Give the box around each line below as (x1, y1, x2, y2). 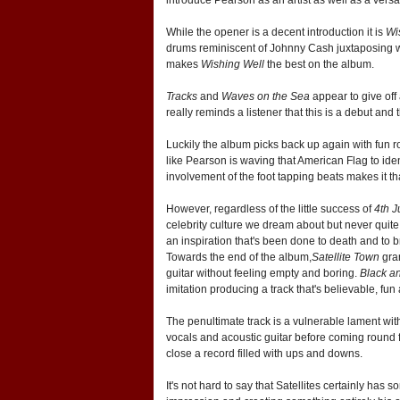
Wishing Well (201, 57, 264, 71)
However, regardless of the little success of (166, 202, 374, 215)
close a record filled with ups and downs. (166, 346, 362, 360)
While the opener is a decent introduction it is (166, 25, 386, 38)
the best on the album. (264, 57, 374, 71)
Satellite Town (312, 250, 379, 263)
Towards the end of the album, (166, 250, 312, 263)
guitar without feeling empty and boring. (166, 266, 360, 279)
